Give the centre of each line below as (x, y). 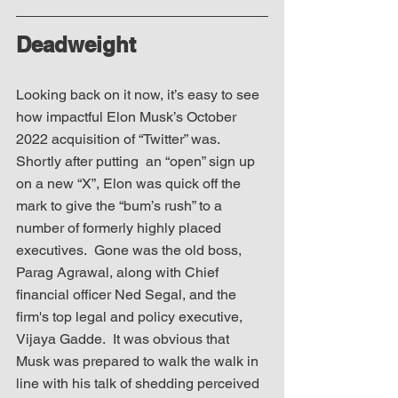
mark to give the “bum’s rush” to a (121, 205)
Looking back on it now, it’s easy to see (139, 94)
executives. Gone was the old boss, (131, 250)
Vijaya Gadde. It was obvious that (124, 338)
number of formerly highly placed (120, 227)
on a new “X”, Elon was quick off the (130, 183)
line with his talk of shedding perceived (139, 383)
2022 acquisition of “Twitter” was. (122, 139)
